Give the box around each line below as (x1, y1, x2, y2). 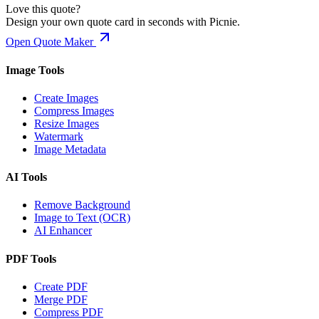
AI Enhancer (34, 224, 92, 237)
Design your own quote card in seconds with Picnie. (6, 16, 240, 28)
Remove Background (34, 199, 130, 211)
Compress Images (34, 104, 114, 117)
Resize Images (34, 117, 99, 130)
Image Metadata (34, 142, 106, 155)
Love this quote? (6, 3, 80, 16)
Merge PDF (34, 293, 88, 305)
